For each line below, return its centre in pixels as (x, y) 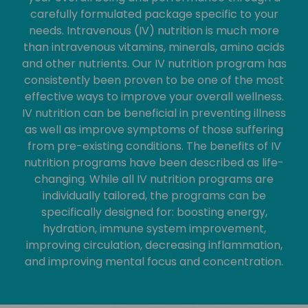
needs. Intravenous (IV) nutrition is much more (154, 31)
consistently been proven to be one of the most (154, 80)
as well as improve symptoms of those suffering (154, 130)
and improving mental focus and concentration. (154, 262)
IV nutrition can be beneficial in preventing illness (154, 113)
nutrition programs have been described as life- (154, 163)
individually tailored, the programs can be (154, 196)
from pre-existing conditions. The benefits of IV (154, 146)
